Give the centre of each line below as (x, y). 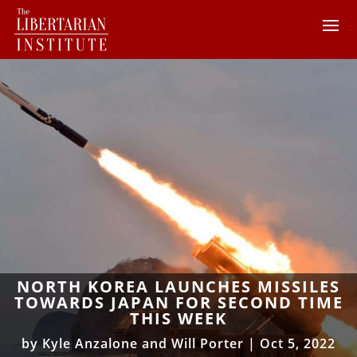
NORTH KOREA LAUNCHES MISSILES (178, 286)
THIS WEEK (178, 318)
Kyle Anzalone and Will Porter (143, 343)
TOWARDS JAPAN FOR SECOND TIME (178, 302)
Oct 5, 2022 (298, 343)
